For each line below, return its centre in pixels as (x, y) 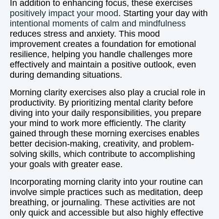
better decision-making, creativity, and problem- (102, 144)
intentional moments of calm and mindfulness (98, 23)
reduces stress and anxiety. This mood (85, 34)
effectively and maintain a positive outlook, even (103, 65)
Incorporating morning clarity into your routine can (106, 182)
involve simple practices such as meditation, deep (106, 192)
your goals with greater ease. (66, 164)
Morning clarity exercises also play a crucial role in (108, 92)
